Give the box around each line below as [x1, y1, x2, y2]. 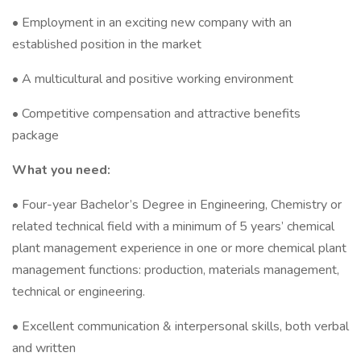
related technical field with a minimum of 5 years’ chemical [12, 218, 334, 235]
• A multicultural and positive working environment [12, 70, 293, 88]
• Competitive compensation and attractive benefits [12, 105, 301, 122]
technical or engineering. [12, 283, 145, 301]
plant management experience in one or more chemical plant [12, 239, 346, 257]
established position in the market [12, 35, 201, 53]
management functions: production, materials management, [12, 261, 339, 279]
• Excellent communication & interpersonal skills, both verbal [12, 317, 349, 335]
